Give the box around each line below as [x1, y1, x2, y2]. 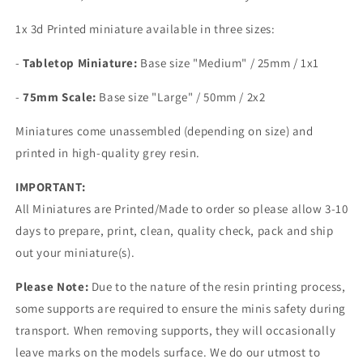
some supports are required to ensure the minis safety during [15, 300, 347, 316]
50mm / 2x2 [203, 88, 266, 105]
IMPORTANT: [15, 178, 86, 194]
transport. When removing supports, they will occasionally [15, 322, 336, 338]
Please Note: [15, 278, 89, 294]
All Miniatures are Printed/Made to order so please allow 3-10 [15, 200, 348, 216]
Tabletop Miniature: [23, 54, 138, 70]
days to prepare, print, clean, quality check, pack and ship [15, 222, 334, 238]
